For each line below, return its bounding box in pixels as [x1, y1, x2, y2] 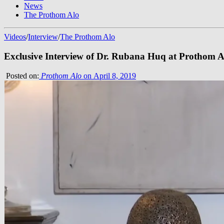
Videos [4, 32, 26, 41]
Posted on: [4, 71, 39, 80]
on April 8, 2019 [81, 71, 136, 80]
